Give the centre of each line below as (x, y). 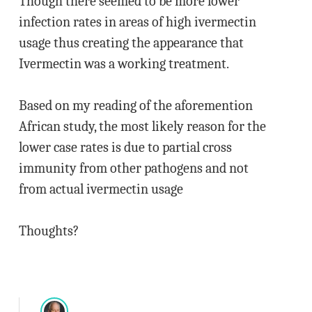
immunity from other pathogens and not (133, 168)
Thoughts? (48, 231)
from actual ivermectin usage (101, 189)
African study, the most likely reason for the (142, 126)
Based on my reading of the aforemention (135, 106)
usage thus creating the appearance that (131, 43)
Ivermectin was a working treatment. (124, 64)
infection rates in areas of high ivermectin (137, 22)
